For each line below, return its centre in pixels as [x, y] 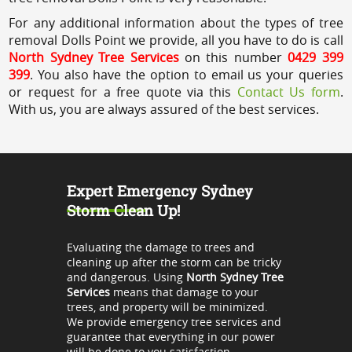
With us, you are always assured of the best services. [164, 109]
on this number [233, 57]
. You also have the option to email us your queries [187, 74]
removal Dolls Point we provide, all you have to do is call [176, 40]
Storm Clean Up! [123, 210]
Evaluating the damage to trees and [160, 247]
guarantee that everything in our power [170, 336]
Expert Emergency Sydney [159, 190]
